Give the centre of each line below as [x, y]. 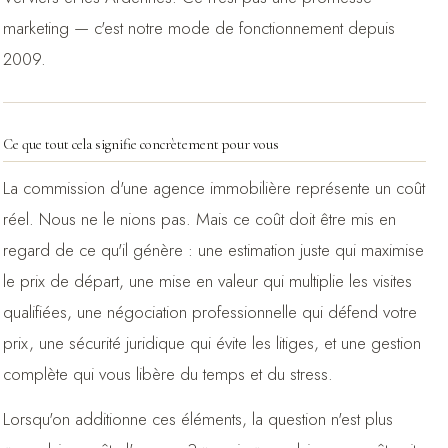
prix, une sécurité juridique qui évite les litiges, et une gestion [211, 342]
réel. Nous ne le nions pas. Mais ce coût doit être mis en [199, 218]
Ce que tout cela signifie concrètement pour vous [140, 144]
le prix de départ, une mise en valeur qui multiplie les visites [207, 280]
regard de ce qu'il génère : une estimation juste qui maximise [213, 249]
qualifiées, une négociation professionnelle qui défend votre [209, 311]
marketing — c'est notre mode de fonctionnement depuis [198, 27]
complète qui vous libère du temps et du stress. [167, 373]
